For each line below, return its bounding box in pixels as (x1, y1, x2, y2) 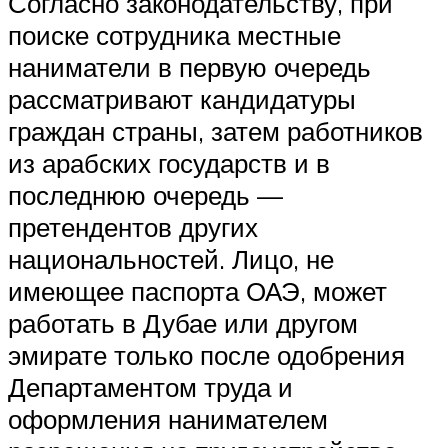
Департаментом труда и (8, 371, 293, 404)
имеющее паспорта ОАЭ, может (8, 275, 387, 308)
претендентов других (8, 211, 258, 244)
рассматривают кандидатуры (8, 83, 356, 116)
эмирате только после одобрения (8, 339, 405, 372)
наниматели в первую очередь (8, 51, 371, 84)
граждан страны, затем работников (8, 115, 423, 148)
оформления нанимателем (8, 403, 328, 436)
